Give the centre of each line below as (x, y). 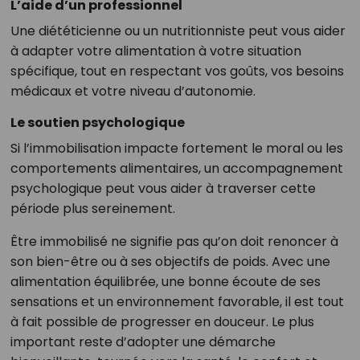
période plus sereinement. (92, 209)
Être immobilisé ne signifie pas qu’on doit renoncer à (174, 242)
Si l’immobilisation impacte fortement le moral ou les (176, 149)
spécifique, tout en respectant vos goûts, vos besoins (177, 72)
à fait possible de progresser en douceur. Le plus (162, 322)
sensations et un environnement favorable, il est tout (177, 302)
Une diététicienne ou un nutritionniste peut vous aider (178, 31)
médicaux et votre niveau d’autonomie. (133, 92)
